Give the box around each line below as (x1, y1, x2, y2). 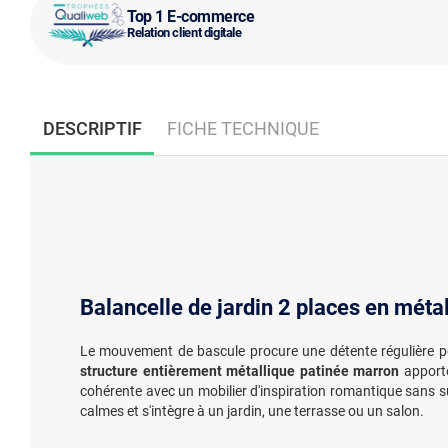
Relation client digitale (127, 24, 242, 40)
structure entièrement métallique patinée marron (80, 363, 400, 379)
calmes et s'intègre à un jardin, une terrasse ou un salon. (80, 403, 424, 419)
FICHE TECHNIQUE (166, 117, 319, 139)
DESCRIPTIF (42, 117, 142, 139)
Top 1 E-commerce (127, 6, 255, 26)
